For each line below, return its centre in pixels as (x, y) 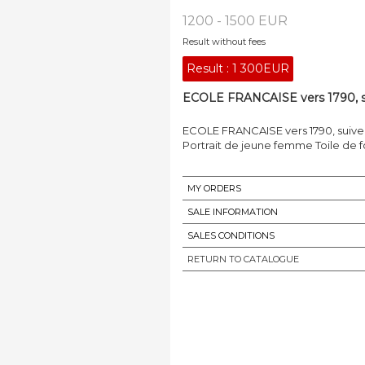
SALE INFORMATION (233, 211)
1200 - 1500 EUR (235, 20)
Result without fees (224, 41)
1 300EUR (261, 68)
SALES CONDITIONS (231, 235)
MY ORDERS (214, 188)
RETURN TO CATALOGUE (243, 259)
